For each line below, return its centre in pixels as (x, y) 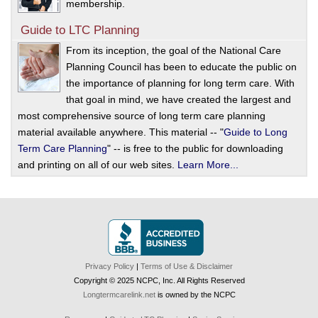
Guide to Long (256, 132)
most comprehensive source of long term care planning (142, 115)
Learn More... (208, 164)
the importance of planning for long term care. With (180, 83)
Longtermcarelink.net (119, 294)
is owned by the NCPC (195, 294)
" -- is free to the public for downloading (195, 148)
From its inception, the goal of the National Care (174, 50)
